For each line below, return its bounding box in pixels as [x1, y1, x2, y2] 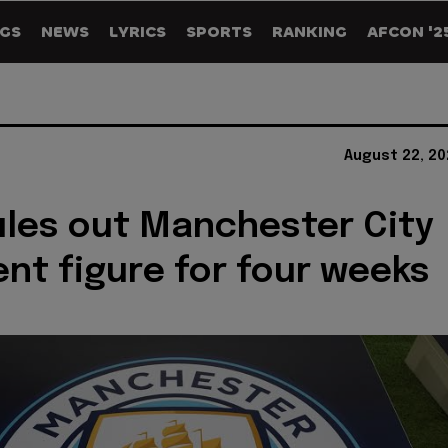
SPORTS [186, 21, 252, 42]
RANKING [272, 21, 347, 42]
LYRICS [109, 21, 166, 42]
